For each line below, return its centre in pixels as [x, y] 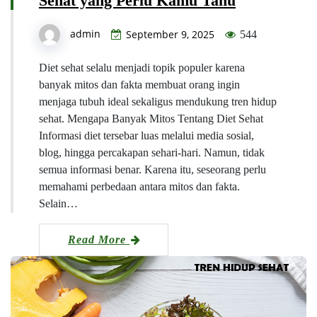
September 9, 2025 [170, 34]
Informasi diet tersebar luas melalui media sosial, [146, 135]
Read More [99, 239]
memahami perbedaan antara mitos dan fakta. [139, 186]
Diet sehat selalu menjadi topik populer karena [142, 67]
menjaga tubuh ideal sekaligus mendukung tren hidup [158, 101]
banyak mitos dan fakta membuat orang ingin [139, 84]
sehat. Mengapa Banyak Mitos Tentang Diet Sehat [151, 118]
